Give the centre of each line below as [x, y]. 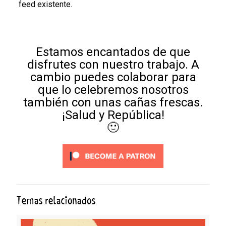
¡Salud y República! [113, 115]
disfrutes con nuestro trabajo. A [113, 65]
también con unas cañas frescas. [113, 103]
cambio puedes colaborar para [113, 77]
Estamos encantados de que [113, 52]
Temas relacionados [56, 201]
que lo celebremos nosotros [113, 90]
